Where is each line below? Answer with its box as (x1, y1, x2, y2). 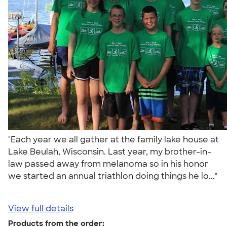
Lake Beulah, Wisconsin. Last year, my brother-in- (8, 146, 211, 157)
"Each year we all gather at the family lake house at (8, 134, 219, 145)
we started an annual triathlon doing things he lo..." (8, 170, 217, 181)
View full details (8, 203, 73, 214)
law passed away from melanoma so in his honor (8, 158, 208, 169)
